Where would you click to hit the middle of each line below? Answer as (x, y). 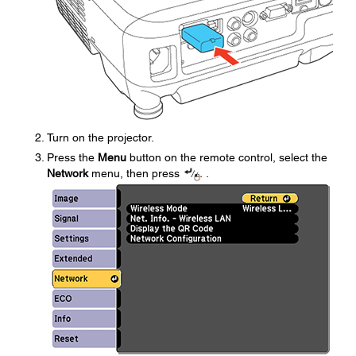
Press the (72, 157)
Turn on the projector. (101, 137)
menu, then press (135, 173)
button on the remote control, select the (227, 157)
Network (68, 173)
